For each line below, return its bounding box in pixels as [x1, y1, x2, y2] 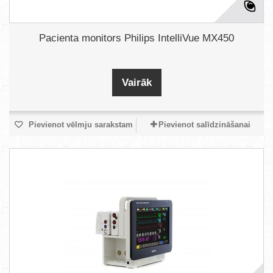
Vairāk [121, 77, 152, 88]
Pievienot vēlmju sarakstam [26, 120, 133, 129]
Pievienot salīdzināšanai [158, 120, 250, 129]
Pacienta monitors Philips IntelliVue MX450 [39, 32, 234, 44]
